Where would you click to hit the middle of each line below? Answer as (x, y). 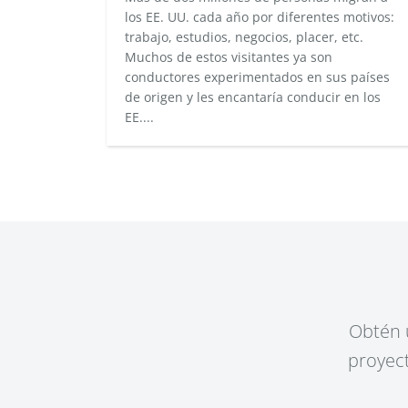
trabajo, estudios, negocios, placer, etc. (244, 37)
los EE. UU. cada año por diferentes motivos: (260, 17)
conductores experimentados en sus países (257, 77)
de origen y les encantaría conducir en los (253, 97)
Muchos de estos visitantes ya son (229, 57)
